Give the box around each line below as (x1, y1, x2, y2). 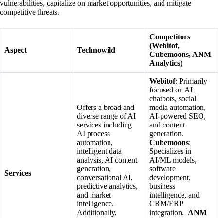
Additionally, (77, 208, 117, 217)
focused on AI (149, 85, 193, 94)
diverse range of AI (77, 111, 136, 120)
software (149, 164, 176, 173)
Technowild (77, 45, 115, 54)
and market (77, 190, 111, 199)
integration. (149, 208, 188, 217)
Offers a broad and (77, 103, 134, 111)
